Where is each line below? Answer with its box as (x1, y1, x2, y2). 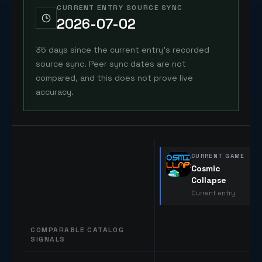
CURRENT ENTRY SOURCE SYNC (57, 3, 183, 12)
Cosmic (191, 163, 220, 174)
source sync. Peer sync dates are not (36, 58, 186, 69)
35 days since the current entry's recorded (36, 44, 209, 55)
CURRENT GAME (191, 152, 245, 160)
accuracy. (36, 87, 74, 97)
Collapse (191, 175, 226, 185)
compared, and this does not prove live (36, 73, 193, 83)
